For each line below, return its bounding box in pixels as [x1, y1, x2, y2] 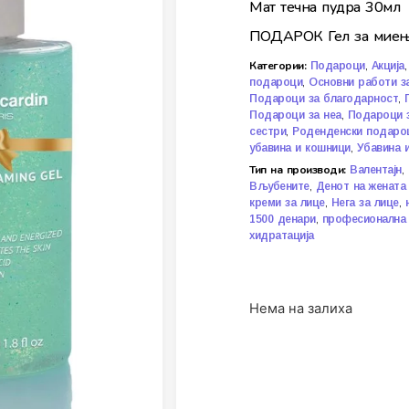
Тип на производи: [249, 163, 346, 178]
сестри [249, 125, 287, 139]
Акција [371, 59, 404, 73]
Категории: [249, 58, 307, 74]
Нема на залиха [249, 299, 353, 317]
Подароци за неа [249, 109, 341, 122]
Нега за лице [330, 196, 399, 210]
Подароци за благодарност [249, 92, 399, 106]
